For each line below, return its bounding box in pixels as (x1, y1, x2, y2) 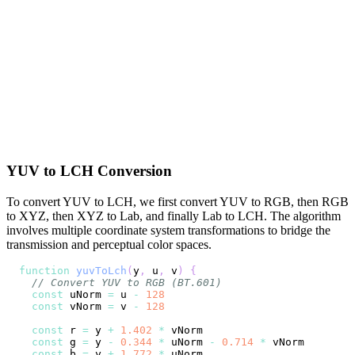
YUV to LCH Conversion (6, 162, 172, 180)
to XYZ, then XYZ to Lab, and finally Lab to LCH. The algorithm (6, 208, 341, 223)
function (19, 264, 70, 277)
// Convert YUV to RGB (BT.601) (32, 276, 222, 288)
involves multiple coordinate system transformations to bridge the (6, 223, 330, 237)
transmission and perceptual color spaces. (6, 237, 212, 251)
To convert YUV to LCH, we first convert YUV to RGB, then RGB (6, 194, 349, 208)
